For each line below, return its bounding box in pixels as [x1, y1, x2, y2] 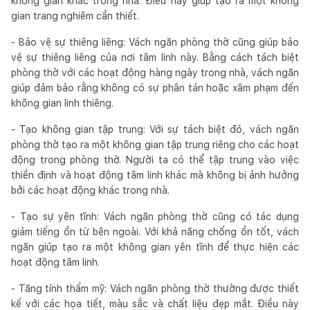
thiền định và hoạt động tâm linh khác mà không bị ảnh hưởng [11, 169, 299, 181]
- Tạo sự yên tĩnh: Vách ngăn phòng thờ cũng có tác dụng [11, 210, 299, 222]
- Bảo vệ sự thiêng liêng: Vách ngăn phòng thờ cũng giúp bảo [11, 36, 299, 48]
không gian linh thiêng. [11, 97, 113, 109]
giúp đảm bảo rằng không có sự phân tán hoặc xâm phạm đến [11, 82, 299, 93]
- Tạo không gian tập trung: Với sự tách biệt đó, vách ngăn [11, 123, 299, 135]
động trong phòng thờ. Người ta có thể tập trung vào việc [11, 154, 299, 165]
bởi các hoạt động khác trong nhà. [11, 184, 170, 196]
